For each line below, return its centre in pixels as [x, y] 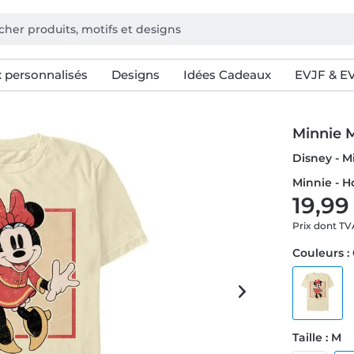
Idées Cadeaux [227, 75]
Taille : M [317, 337]
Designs [135, 75]
